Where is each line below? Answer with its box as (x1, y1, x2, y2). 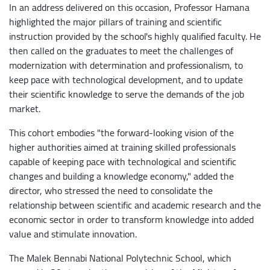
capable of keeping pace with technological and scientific (9, 152, 236, 171)
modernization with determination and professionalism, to (9, 55, 243, 74)
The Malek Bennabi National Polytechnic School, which (9, 248, 231, 267)
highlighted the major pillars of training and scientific (9, 12, 222, 31)
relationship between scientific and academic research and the (9, 195, 261, 214)
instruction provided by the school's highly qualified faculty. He (9, 27, 261, 45)
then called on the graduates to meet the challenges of (9, 41, 233, 60)
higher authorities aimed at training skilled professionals (9, 137, 236, 156)
